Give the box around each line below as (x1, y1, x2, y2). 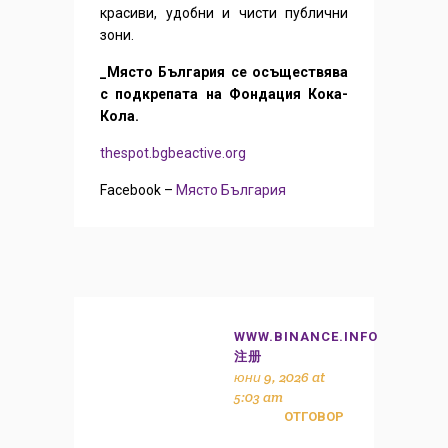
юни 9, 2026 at (234, 368, 325, 387)
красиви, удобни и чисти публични (100, 5, 348, 22)
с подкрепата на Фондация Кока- (100, 86, 348, 103)
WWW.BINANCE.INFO (234, 329, 378, 345)
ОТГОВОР (284, 409, 344, 425)
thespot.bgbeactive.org (100, 145, 246, 162)
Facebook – (100, 182, 173, 199)
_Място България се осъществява (100, 64, 348, 81)
